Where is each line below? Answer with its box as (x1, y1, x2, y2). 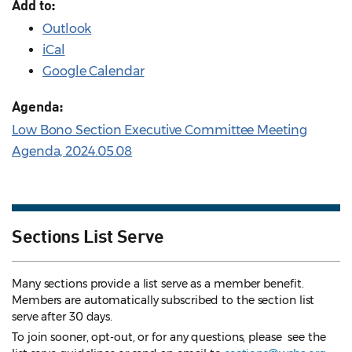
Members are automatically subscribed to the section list (12, 293, 315, 308)
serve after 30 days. (12, 310, 113, 324)
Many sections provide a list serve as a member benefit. (12, 277, 304, 291)
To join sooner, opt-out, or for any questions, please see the (12, 330, 326, 345)
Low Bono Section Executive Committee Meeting (12, 123, 307, 138)
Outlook (42, 21, 92, 37)
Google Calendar (42, 64, 145, 79)
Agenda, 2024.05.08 (12, 144, 133, 159)
